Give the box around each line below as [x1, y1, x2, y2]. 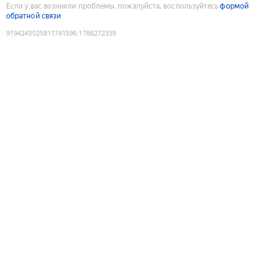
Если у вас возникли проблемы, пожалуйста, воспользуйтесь [6, 1, 219, 10]
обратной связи [6, 11, 61, 20]
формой [220, 1, 249, 10]
